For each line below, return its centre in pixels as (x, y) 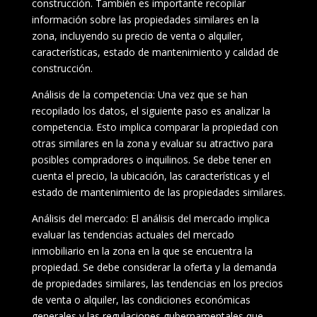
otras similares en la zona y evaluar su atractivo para (152, 143)
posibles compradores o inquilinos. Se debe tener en (151, 159)
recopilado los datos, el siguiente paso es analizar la (151, 110)
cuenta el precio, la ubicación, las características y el (150, 175)
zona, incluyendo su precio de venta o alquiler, (137, 35)
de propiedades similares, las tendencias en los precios (157, 283)
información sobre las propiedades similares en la (145, 19)
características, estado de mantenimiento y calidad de (155, 52)
